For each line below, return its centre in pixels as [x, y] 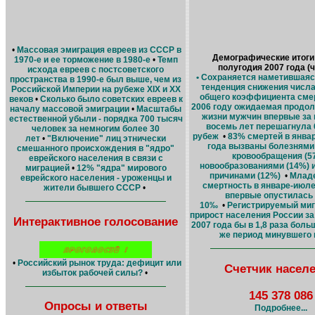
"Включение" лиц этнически [107, 139]
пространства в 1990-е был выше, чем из [96, 80]
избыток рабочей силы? [92, 272]
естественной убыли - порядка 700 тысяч [96, 119]
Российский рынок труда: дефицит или [99, 263]
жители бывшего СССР [92, 188]
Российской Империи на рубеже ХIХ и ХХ [96, 90]
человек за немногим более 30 [96, 129]
